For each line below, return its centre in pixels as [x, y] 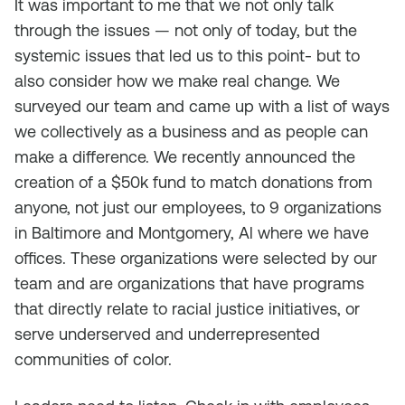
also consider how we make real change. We [177, 81]
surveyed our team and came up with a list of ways [202, 106]
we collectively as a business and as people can [191, 132]
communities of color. [93, 359]
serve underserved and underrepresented [167, 334]
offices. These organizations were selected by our [196, 258]
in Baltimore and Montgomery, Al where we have [192, 233]
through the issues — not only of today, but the [186, 30]
